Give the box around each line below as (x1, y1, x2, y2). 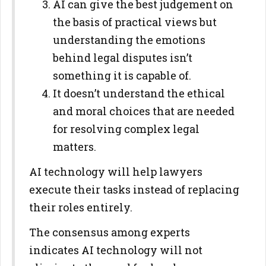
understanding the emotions (53, 33, 205, 47)
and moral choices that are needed (53, 104, 235, 118)
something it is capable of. (53, 68, 191, 83)
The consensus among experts (29, 225, 190, 239)
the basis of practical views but (53, 15, 217, 29)
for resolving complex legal (53, 122, 199, 136)
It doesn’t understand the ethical (53, 86, 225, 100)
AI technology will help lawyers (29, 164, 202, 179)
